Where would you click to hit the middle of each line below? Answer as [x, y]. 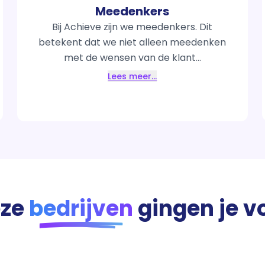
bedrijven [81, 209]
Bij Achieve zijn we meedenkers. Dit [132, 27]
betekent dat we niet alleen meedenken [132, 42]
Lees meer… [132, 76]
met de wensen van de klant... [132, 58]
